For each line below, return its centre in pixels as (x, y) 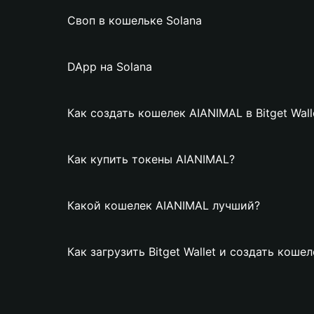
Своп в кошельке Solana (135, 20)
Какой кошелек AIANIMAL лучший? (164, 205)
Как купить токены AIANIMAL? (151, 159)
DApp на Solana (110, 67)
